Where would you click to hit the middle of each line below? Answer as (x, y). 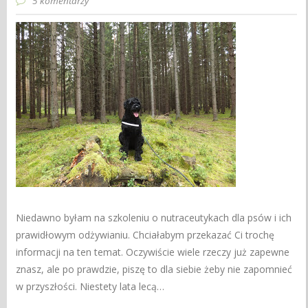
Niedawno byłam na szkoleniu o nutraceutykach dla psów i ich (154, 217)
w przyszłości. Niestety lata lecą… (90, 286)
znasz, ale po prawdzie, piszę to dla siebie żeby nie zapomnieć (154, 269)
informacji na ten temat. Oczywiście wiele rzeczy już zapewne (153, 252)
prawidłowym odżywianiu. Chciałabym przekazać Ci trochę (145, 234)
